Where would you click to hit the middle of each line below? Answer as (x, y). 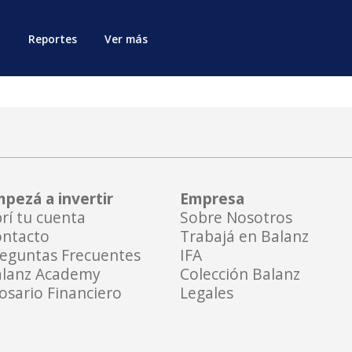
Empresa (213, 198)
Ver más (126, 39)
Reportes (52, 39)
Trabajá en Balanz (245, 236)
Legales (207, 293)
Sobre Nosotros (236, 217)
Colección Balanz (240, 274)
